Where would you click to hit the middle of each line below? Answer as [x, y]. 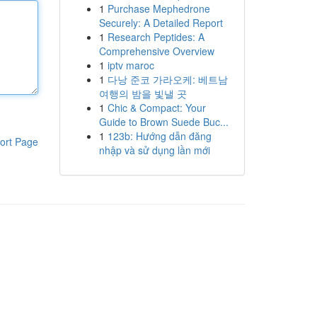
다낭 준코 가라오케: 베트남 [167, 79]
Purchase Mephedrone [158, 8]
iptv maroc [131, 65]
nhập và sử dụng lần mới [154, 150]
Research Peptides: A [156, 37]
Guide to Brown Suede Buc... [163, 122]
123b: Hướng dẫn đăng [159, 136]
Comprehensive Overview [156, 51]
